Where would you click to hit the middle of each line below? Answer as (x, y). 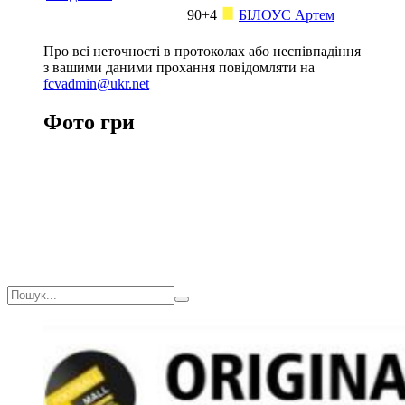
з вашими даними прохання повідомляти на (179, 67)
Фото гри (89, 122)
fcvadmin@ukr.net (96, 83)
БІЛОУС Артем (287, 14)
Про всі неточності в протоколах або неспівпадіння (202, 51)
